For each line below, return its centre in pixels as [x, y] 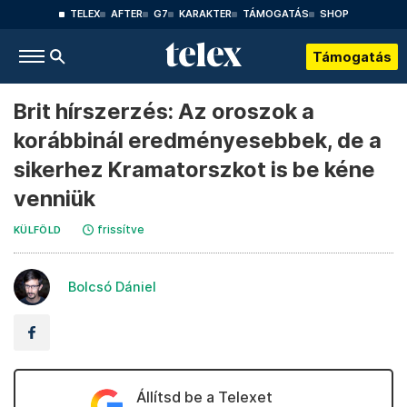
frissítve [121, 229]
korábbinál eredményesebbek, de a [198, 140]
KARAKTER [205, 14]
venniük [55, 199]
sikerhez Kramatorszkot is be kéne [194, 169]
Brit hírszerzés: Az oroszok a [164, 111]
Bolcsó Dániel [112, 287]
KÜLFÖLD [38, 230]
